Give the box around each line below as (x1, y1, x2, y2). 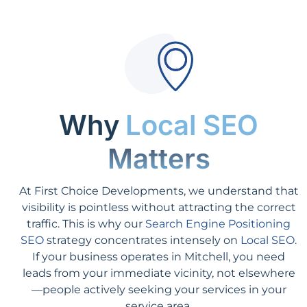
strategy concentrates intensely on (44, 233, 241, 247)
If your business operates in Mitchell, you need (32, 249, 285, 263)
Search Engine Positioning (145, 217, 291, 230)
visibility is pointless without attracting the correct (21, 200, 296, 214)
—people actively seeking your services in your (31, 282, 286, 296)
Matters (107, 141, 210, 175)
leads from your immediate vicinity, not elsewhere (22, 266, 295, 280)
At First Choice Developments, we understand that (19, 184, 299, 197)
